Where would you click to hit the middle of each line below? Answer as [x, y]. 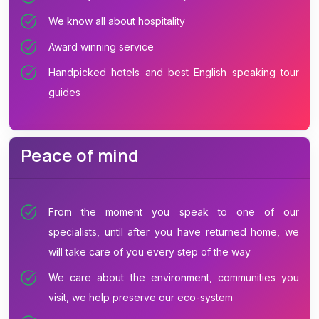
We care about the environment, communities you [174, 277]
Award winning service [101, 47]
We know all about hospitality [117, 21]
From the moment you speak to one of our [174, 211]
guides [64, 93]
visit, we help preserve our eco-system [141, 297]
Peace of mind [80, 155]
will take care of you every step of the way [150, 251]
